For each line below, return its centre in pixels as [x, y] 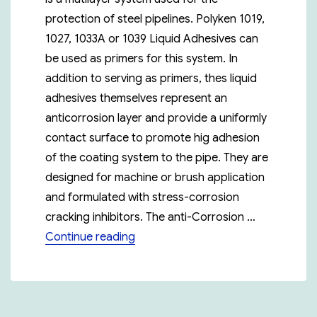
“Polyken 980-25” [179, 237]
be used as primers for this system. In [142, 59]
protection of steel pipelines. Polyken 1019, [155, 19]
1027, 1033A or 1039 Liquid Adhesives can [152, 39]
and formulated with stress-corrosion [143, 198]
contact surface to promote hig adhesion [153, 138]
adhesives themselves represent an [137, 99]
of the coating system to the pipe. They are [157, 158]
